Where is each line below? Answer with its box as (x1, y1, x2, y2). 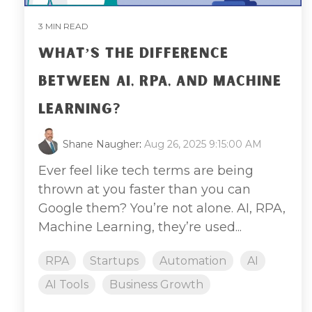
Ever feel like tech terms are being (38, 162, 253, 178)
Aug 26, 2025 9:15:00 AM (144, 137, 262, 150)
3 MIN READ (38, 20, 88, 31)
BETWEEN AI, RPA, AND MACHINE (38, 71, 282, 91)
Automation (159, 253, 226, 267)
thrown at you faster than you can (38, 181, 251, 197)
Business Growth (109, 277, 203, 291)
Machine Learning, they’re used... (38, 219, 242, 235)
